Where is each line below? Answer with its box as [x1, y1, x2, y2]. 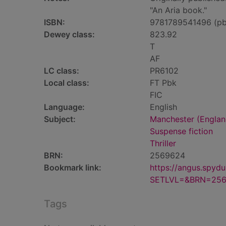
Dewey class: [44, 29, 95, 39]
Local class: [44, 78, 89, 88]
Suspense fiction [150, 126, 213, 136]
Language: [44, 102, 85, 112]
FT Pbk [150, 78, 177, 88]
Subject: [44, 114, 76, 124]
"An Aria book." [150, 5, 207, 15]
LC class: [44, 66, 79, 76]
